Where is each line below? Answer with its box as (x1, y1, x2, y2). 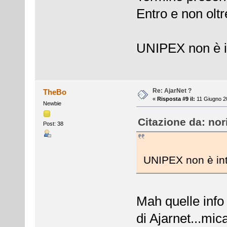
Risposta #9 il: (157, 95, 195, 102)
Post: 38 (43, 121, 63, 127)
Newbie (43, 100, 61, 106)
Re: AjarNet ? (152, 87, 192, 94)
